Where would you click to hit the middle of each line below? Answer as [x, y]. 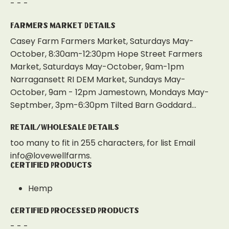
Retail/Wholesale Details [65, 128]
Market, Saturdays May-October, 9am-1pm [97, 67]
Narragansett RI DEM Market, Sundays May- [98, 79]
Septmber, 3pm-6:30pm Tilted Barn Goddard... [103, 105]
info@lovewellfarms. [51, 156]
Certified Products [51, 165]
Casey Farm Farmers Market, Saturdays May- [102, 41]
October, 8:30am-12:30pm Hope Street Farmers [106, 54]
